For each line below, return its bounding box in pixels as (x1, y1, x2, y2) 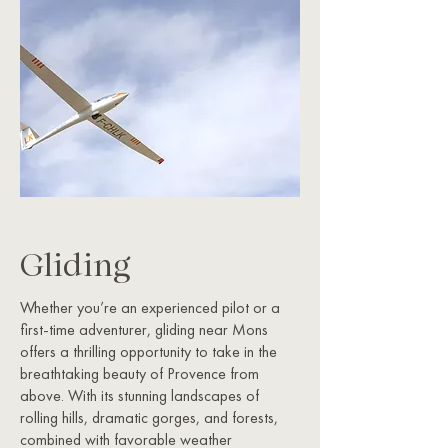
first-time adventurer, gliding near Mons (20, 319, 268, 340)
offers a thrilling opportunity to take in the (20, 341, 277, 362)
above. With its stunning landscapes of (20, 385, 259, 406)
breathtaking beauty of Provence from (20, 363, 259, 384)
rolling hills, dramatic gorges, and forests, (20, 407, 278, 428)
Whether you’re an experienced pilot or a (20, 297, 280, 318)
